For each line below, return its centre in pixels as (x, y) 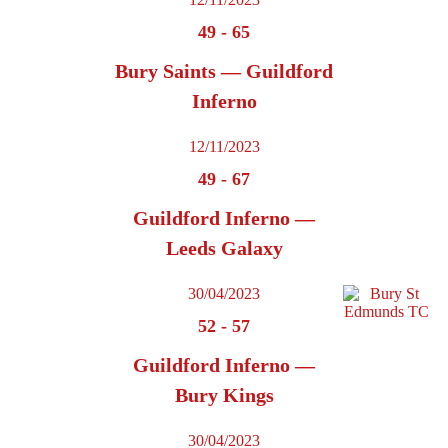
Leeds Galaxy (224, 248)
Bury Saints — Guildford (224, 71)
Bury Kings (224, 395)
